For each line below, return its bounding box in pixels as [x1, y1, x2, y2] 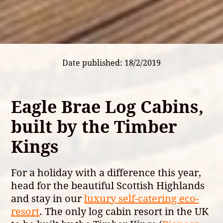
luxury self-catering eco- [84, 191, 199, 205]
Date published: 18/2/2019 [62, 57, 161, 68]
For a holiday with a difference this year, [11, 165, 202, 179]
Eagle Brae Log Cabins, [11, 95, 204, 118]
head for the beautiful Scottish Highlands [11, 178, 205, 192]
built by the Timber [11, 114, 178, 138]
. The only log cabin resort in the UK [39, 204, 209, 218]
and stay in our [11, 191, 85, 205]
